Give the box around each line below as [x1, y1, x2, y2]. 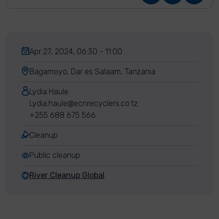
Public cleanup [29, 151, 80, 160]
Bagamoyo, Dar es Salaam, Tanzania [29, 67, 155, 76]
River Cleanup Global [29, 171, 105, 180]
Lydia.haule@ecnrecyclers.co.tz [29, 99, 138, 108]
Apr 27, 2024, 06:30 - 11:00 [29, 47, 122, 56]
